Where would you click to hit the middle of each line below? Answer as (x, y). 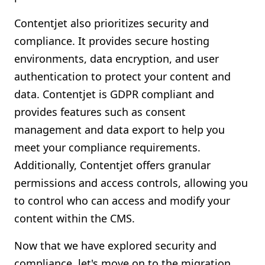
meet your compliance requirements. (107, 147)
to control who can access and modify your (122, 201)
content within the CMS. (75, 218)
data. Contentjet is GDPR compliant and (114, 94)
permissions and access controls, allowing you (131, 183)
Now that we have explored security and (115, 245)
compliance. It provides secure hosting (112, 41)
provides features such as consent (100, 112)
